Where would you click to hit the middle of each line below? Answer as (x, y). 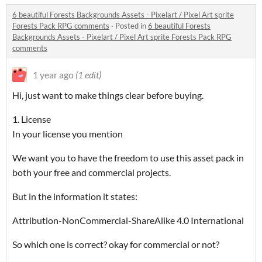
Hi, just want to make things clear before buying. (108, 95)
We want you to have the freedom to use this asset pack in (128, 158)
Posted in (132, 26)
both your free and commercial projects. (92, 173)
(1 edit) (88, 75)
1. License (32, 119)
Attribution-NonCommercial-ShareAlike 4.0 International (128, 220)
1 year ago (53, 75)
